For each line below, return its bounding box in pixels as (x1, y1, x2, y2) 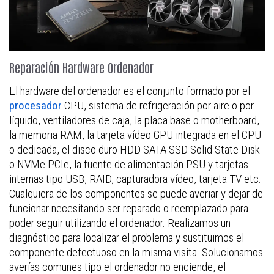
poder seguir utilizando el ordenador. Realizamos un (9, 215, 231, 230)
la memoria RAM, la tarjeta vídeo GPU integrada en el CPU (9, 127, 261, 142)
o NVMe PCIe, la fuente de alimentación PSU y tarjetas (9, 157, 248, 171)
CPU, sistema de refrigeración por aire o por (62, 98, 254, 113)
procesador (9, 98, 62, 113)
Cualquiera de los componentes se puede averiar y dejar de (9, 186, 263, 201)
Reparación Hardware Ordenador (9, 59, 154, 75)
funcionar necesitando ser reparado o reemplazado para (9, 201, 248, 215)
